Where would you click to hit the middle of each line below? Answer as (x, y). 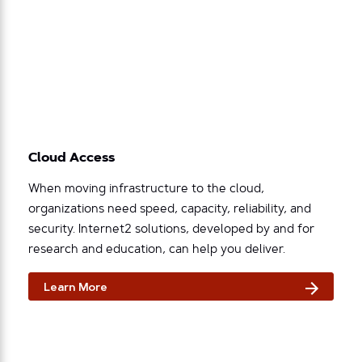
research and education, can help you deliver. (157, 250)
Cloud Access (72, 159)
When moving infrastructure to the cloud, (146, 190)
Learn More (76, 288)
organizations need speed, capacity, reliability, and (170, 210)
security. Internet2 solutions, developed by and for (171, 230)
